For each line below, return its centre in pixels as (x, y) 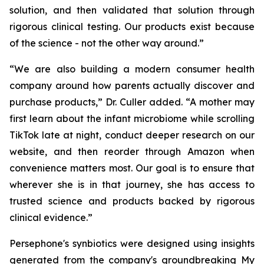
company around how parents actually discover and (132, 85)
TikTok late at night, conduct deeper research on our (132, 135)
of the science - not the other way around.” (107, 43)
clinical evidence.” (51, 217)
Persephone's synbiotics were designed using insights (132, 243)
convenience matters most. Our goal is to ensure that (132, 168)
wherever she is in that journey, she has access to (132, 184)
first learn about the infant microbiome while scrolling (132, 118)
